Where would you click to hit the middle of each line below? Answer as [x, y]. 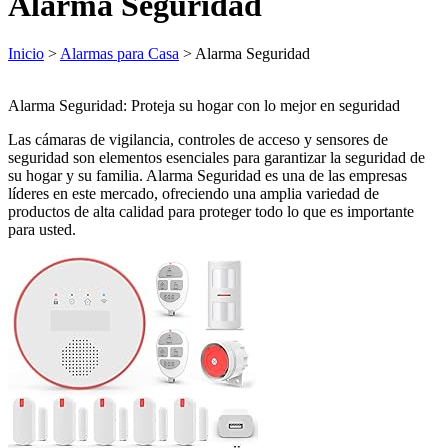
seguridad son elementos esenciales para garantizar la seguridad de [216, 157]
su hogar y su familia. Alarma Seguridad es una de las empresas [207, 175]
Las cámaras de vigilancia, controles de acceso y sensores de [198, 139]
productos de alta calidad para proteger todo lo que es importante [211, 211]
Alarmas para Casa [119, 53]
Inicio [26, 53]
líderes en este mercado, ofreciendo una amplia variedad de [193, 193]
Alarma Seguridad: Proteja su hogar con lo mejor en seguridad [204, 105]
